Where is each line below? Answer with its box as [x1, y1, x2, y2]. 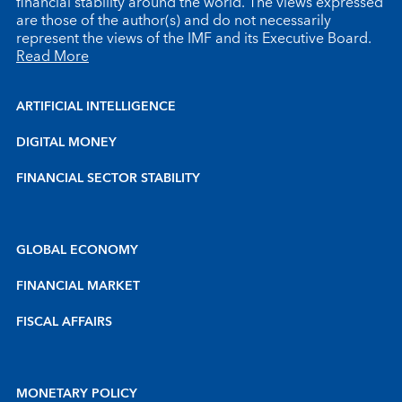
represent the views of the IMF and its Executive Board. [16, 26, 371, 52]
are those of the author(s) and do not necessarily [16, 8, 331, 34]
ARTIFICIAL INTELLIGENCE [16, 96, 176, 118]
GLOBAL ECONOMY [16, 240, 138, 262]
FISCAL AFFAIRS [16, 311, 112, 334]
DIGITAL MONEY [16, 132, 117, 154]
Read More [16, 44, 89, 70]
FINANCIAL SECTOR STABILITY [16, 168, 200, 190]
